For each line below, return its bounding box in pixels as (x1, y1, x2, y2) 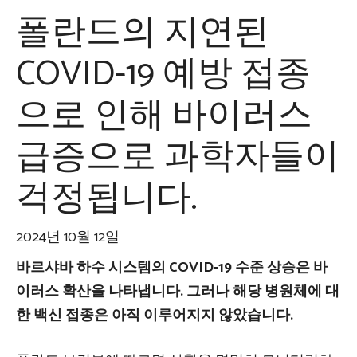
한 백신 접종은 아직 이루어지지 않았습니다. (16, 303, 293, 328)
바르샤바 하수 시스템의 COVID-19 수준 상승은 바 (16, 255, 328, 280)
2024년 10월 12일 (16, 225, 120, 249)
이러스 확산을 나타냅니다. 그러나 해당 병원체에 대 (16, 279, 339, 304)
